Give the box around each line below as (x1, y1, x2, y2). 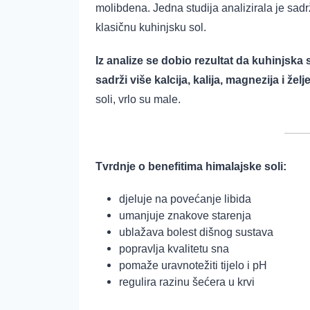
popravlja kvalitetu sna (119, 242, 229, 255)
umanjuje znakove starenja (119, 209, 251, 221)
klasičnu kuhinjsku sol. (95, 21, 206, 34)
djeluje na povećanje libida (119, 192, 251, 205)
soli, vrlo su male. (95, 93, 181, 106)
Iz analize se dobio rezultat (95, 55, 233, 67)
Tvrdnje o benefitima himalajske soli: (95, 161, 286, 173)
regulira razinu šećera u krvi (119, 275, 255, 288)
